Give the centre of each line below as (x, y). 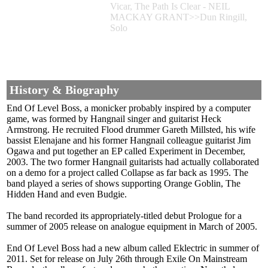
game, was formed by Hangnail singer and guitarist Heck (114, 119)
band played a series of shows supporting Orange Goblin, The (124, 184)
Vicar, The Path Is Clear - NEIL (170, 7)
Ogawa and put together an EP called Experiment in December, (126, 151)
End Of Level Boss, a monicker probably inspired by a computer (129, 108)
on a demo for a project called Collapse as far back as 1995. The (127, 173)
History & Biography (64, 90)
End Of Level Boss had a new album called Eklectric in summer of (133, 248)
